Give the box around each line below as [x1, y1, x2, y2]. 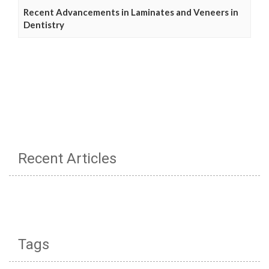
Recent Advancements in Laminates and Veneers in [23, 7, 238, 18]
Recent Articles [18, 150, 116, 168]
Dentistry [23, 19, 64, 31]
